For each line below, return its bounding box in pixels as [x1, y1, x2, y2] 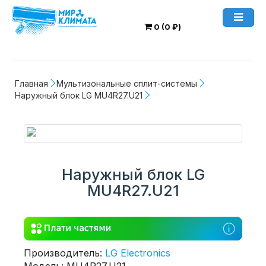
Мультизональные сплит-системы [56, 78, 197, 88]
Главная [15, 78, 48, 88]
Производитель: [24, 246, 105, 259]
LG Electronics [105, 246, 170, 259]
